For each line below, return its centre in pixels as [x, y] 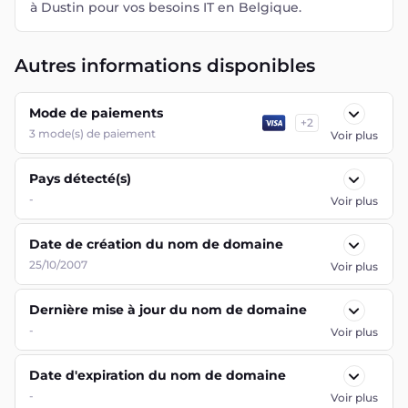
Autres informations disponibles [165, 66]
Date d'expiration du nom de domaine [158, 375]
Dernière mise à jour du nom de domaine [168, 310]
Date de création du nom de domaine [156, 244]
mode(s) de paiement [97, 133]
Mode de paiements [96, 113]
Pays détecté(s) [80, 178]
